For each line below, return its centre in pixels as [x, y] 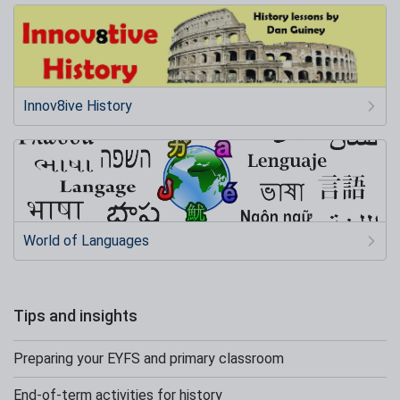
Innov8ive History [78, 105]
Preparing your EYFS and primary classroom [149, 358]
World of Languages [86, 240]
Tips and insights [75, 315]
